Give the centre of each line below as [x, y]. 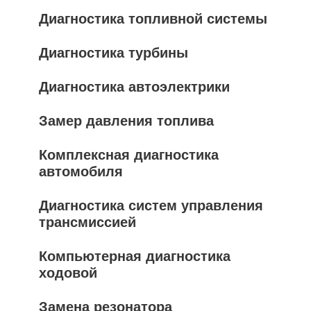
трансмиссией [87, 222]
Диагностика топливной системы [153, 19]
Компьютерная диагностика [135, 256]
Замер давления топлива [126, 121]
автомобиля [81, 171]
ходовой [68, 273]
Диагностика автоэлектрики [134, 87]
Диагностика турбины [114, 53]
